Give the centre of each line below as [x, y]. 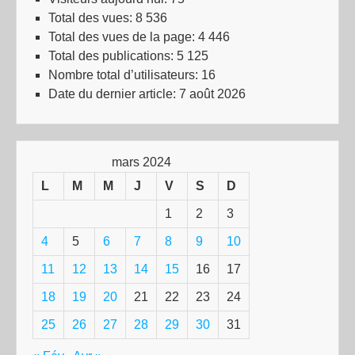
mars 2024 [141, 162]
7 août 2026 [212, 94]
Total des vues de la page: [123, 37]
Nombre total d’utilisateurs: [125, 75]
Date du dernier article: [114, 94]
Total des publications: [113, 56]
